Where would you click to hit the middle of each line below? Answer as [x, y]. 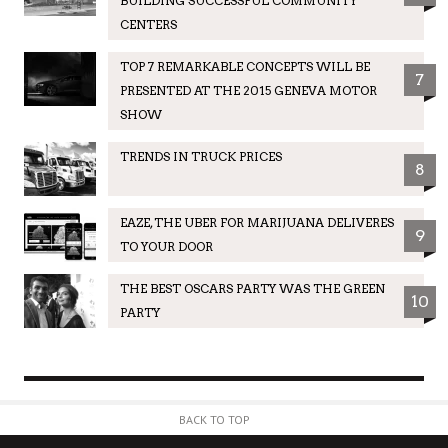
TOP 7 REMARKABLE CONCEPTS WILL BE [244, 66]
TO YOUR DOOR [166, 246]
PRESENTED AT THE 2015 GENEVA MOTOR [248, 90]
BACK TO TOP [214, 419]
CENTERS [148, 24]
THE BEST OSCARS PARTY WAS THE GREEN [252, 288]
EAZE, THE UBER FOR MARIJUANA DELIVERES [256, 222]
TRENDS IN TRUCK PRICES [200, 156]
